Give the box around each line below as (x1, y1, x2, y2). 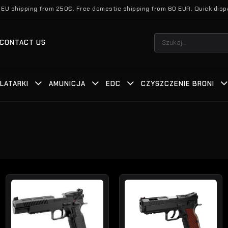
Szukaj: (153, 33, 174, 41)
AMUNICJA (49, 79, 85, 88)
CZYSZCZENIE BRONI (141, 79, 214, 88)
